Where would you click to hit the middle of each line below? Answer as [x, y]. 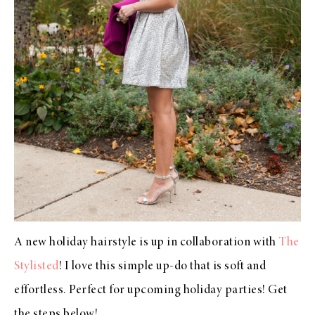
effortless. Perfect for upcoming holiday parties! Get [151, 290]
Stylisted [37, 266]
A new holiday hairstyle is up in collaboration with [146, 243]
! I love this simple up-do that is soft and [162, 266]
